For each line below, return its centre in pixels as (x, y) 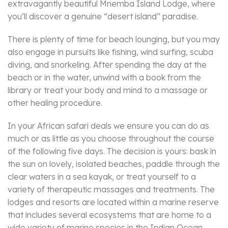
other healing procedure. (55, 103)
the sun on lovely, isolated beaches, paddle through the (114, 164)
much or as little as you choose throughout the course (111, 139)
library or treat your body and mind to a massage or (108, 90)
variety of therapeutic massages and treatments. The (111, 190)
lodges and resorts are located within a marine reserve (113, 202)
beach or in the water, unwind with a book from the (104, 78)
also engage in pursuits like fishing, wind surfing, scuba (110, 52)
